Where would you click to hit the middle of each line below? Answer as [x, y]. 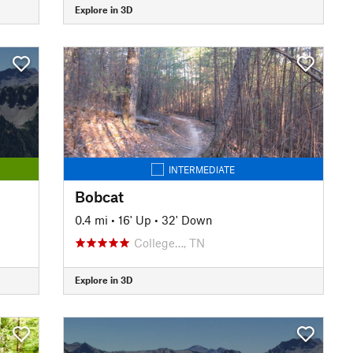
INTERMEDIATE [202, 169]
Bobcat [99, 196]
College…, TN [169, 242]
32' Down [187, 219]
